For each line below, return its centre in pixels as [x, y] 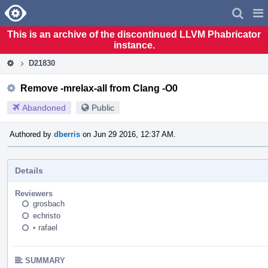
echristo [47, 215]
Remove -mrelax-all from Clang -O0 [99, 88]
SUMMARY [45, 260]
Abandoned [44, 107]
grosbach [49, 203]
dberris [67, 134]
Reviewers [34, 193]
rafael [47, 227]
